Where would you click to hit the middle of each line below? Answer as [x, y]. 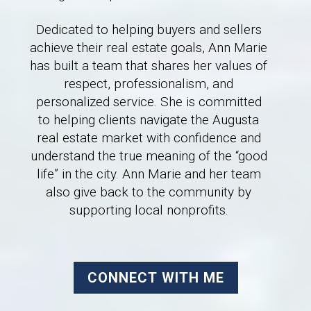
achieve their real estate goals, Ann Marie [149, 47]
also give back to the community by [149, 192]
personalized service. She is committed [149, 101]
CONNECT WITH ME [155, 277]
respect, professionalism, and [149, 83]
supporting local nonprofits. [149, 210]
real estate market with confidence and [149, 137]
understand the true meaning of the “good [149, 155]
